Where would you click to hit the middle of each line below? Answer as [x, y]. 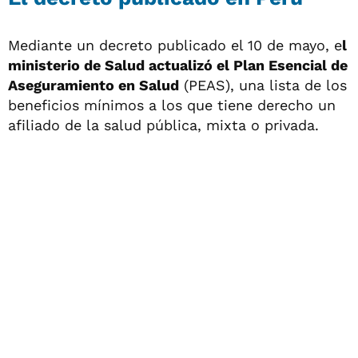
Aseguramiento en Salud [93, 86]
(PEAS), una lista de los [263, 86]
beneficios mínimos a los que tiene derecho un [172, 105]
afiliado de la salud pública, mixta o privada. [163, 125]
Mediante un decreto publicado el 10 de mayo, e [175, 46]
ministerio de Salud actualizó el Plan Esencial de [178, 66]
